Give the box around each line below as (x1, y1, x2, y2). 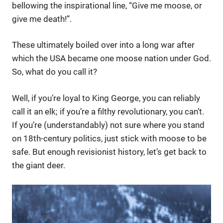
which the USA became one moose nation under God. (12, 53, 211, 64)
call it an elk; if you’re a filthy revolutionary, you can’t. (12, 106, 204, 116)
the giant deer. (12, 160, 65, 170)
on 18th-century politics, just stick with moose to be (12, 133, 207, 143)
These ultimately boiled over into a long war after (12, 40, 195, 50)
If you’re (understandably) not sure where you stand (12, 119, 205, 130)
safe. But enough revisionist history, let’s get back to (12, 146, 207, 157)
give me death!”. (12, 13, 72, 24)
